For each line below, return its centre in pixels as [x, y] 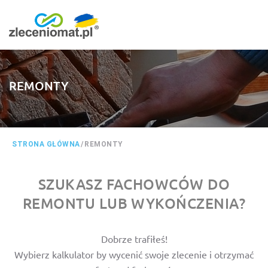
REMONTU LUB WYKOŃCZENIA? [134, 203]
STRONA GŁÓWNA [46, 144]
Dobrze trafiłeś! [134, 239]
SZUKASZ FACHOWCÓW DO [134, 184]
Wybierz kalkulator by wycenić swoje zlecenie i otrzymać [134, 254]
